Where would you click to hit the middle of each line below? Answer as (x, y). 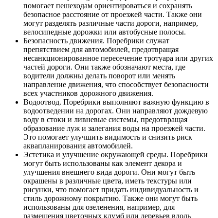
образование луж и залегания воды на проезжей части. (114, 128)
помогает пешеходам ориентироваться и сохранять (108, 5)
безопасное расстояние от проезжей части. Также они (113, 14)
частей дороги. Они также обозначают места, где (104, 67)
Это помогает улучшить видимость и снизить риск (108, 137)
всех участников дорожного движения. (88, 93)
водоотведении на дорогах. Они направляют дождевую (116, 110)
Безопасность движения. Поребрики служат (96, 40)
